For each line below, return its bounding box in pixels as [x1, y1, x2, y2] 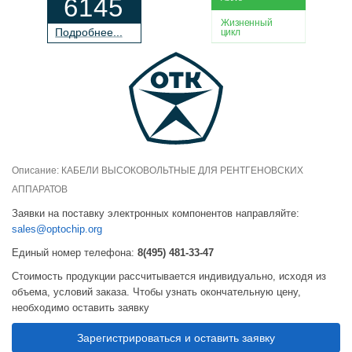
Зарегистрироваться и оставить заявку [77, 332, 275, 345]
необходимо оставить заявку [12, 301, 149, 313]
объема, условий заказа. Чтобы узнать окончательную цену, [12, 285, 301, 298]
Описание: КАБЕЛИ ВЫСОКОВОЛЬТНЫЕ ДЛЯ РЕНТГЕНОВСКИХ [12, 165, 303, 177]
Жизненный [220, 16, 273, 28]
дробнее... [68, 25, 123, 38]
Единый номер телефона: [12, 246, 137, 258]
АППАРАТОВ [12, 184, 68, 196]
